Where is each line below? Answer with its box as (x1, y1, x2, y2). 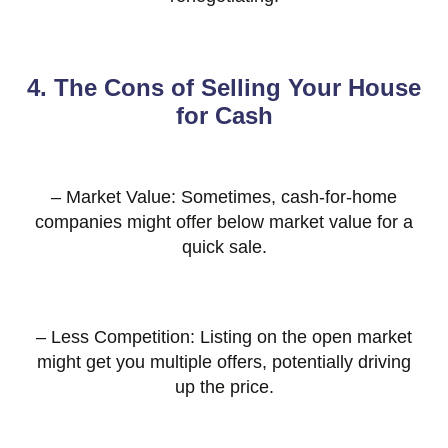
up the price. (174, 377, 274, 398)
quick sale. (181, 237, 267, 258)
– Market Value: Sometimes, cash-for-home (51, 187, 397, 208)
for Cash (175, 102, 273, 130)
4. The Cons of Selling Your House (27, 74, 421, 102)
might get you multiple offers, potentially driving (37, 352, 411, 373)
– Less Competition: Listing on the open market (36, 327, 412, 348)
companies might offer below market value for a (35, 212, 413, 233)
